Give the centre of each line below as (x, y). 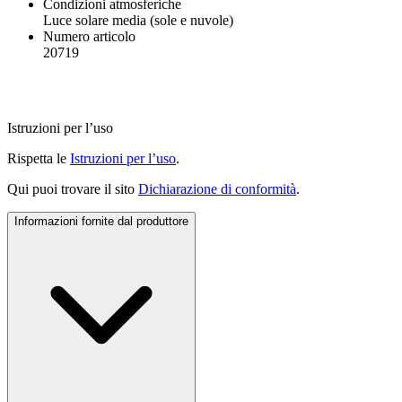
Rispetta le (39, 158)
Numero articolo (89, 36)
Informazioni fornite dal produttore (101, 221)
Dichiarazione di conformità (217, 188)
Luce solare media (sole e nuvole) (138, 20)
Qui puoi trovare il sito (73, 188)
